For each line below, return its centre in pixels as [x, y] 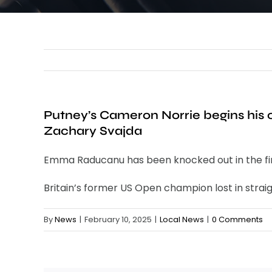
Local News [182, 220]
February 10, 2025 [118, 220]
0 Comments [237, 220]
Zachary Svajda [93, 131]
